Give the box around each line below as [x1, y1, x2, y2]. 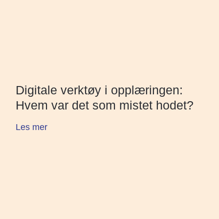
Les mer [16, 122, 47, 132]
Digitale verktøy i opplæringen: [16, 83, 183, 97]
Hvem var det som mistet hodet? [16, 98, 194, 112]
